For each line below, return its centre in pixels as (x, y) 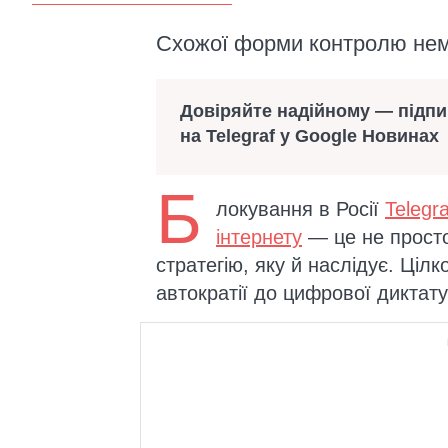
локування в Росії (300, 209)
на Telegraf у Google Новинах (309, 136)
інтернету (259, 237)
